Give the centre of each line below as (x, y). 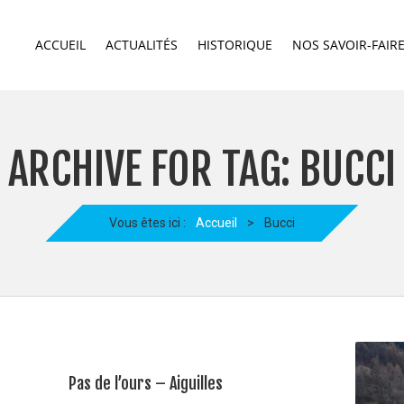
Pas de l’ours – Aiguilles (146, 383)
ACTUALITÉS (142, 45)
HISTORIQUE (235, 45)
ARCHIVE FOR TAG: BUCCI (202, 170)
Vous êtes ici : (147, 223)
